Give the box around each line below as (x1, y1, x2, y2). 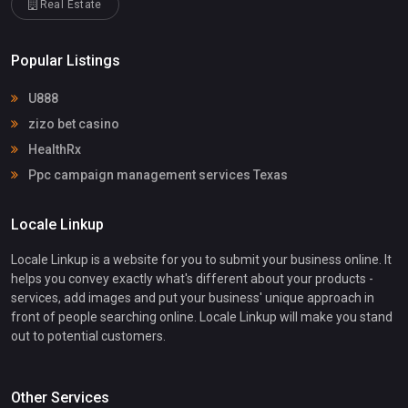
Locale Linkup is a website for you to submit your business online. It (11, 251, 392, 267)
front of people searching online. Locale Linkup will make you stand (11, 309, 393, 324)
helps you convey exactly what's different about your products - (11, 270, 373, 286)
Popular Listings (11, 52, 120, 70)
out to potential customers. (11, 328, 166, 343)
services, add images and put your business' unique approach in (11, 290, 374, 305)
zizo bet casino (25, 117, 119, 132)
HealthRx (25, 142, 81, 158)
